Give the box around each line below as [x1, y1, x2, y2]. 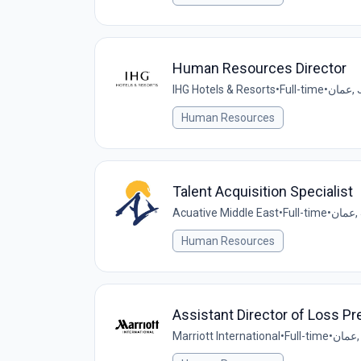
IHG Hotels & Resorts [172, 83, 276, 96]
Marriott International [172, 330, 280, 342]
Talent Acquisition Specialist [172, 183, 353, 200]
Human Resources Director [172, 60, 346, 77]
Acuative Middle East [172, 206, 279, 219]
